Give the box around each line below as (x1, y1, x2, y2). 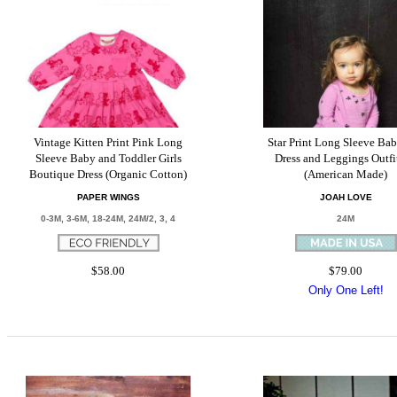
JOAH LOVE (319, 192, 372, 202)
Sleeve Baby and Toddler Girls (35, 152, 182, 165)
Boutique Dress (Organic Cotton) (29, 167, 188, 181)
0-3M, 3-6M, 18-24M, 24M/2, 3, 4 (41, 214, 176, 223)
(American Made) (304, 167, 388, 181)
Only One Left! (307, 284, 384, 297)
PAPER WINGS (76, 192, 140, 202)
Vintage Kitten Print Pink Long (34, 136, 183, 149)
